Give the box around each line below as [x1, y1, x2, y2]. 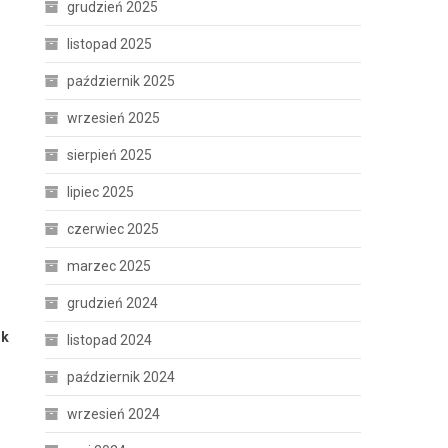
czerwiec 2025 [67, 221, 160, 237]
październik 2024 [67, 369, 176, 385]
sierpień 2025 [67, 147, 153, 163]
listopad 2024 [67, 332, 153, 348]
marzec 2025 [67, 258, 152, 274]
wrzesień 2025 [67, 110, 161, 126]
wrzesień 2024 [67, 406, 161, 422]
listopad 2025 [67, 36, 153, 52]
